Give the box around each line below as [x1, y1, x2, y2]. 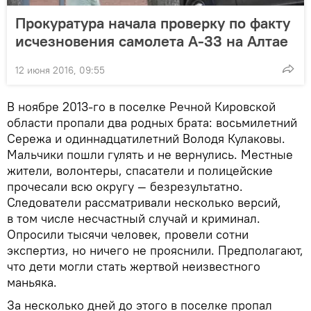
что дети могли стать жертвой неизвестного [7, 258, 260, 275]
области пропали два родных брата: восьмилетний [7, 115, 297, 131]
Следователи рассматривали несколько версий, [7, 194, 281, 211]
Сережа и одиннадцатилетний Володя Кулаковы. [7, 131, 285, 147]
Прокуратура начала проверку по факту [15, 13, 290, 33]
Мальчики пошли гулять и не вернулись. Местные [7, 146, 293, 163]
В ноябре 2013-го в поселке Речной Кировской [7, 99, 276, 115]
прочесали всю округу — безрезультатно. [7, 178, 243, 195]
